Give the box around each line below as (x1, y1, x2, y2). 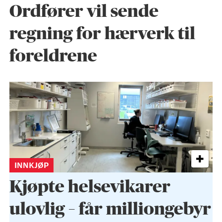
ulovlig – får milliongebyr (9, 200, 211, 218)
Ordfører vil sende (9, 3, 159, 21)
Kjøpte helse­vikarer (9, 178, 170, 196)
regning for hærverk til (9, 25, 195, 43)
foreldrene (9, 48, 97, 65)
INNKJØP (14, 161, 49, 170)
